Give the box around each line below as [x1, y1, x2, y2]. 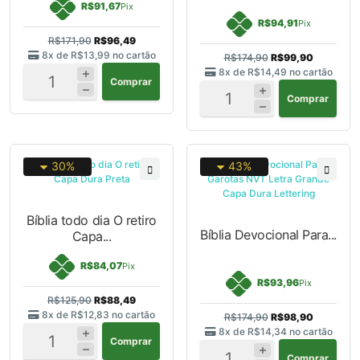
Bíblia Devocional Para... [200, 227, 337, 243]
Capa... [72, 228, 112, 245]
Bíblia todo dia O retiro [27, 212, 157, 229]
